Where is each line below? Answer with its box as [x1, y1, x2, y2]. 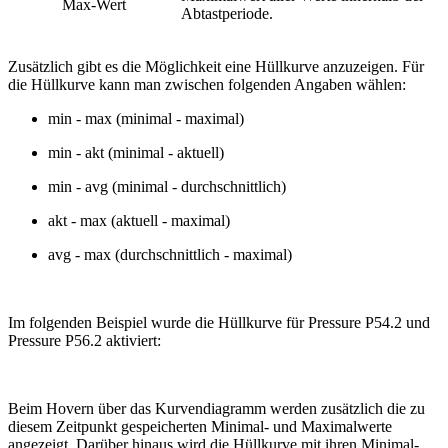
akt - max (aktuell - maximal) [48, 212, 230, 230]
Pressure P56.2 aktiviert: [8, 332, 161, 350]
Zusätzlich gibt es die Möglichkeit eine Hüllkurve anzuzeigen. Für [8, 58, 424, 76]
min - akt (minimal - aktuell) [48, 144, 224, 162]
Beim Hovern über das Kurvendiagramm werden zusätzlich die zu [8, 400, 425, 418]
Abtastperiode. [181, 5, 273, 23]
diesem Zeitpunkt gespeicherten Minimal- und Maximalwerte [8, 418, 392, 436]
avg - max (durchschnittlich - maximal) [48, 246, 292, 264]
